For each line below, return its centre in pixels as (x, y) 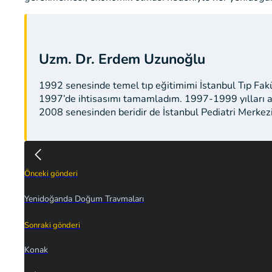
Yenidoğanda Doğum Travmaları (84, 199)
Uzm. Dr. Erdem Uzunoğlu (122, 59)
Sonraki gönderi (52, 226)
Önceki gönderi (51, 174)
